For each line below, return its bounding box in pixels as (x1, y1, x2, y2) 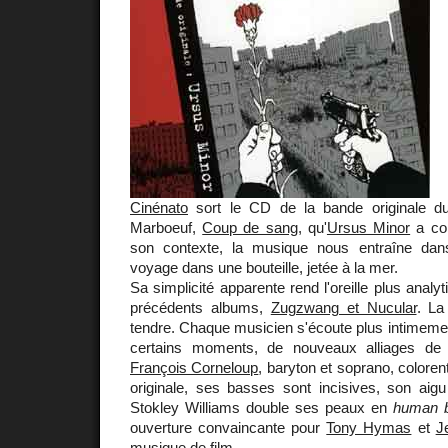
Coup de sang (202, 218, 298, 236)
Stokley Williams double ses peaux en (130, 398, 393, 416)
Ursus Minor (326, 218, 411, 236)
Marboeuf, (130, 218, 203, 236)
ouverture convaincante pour (130, 418, 327, 436)
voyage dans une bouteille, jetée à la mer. (130, 258, 398, 276)
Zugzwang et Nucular (270, 298, 417, 316)
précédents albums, (130, 298, 271, 316)
